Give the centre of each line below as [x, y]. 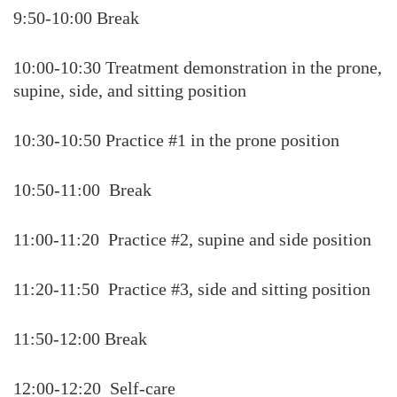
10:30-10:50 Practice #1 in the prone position [176, 140]
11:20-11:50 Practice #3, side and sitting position [192, 289]
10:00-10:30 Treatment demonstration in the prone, [198, 67]
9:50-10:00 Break [76, 18]
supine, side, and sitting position [130, 90]
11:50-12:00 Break [80, 339]
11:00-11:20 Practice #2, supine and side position [192, 239]
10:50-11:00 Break [82, 190]
